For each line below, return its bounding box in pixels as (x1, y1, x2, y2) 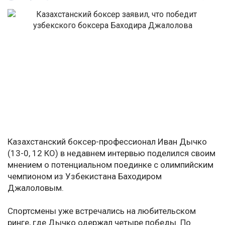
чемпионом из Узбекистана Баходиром (8, 171, 162, 182)
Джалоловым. (8, 183, 64, 193)
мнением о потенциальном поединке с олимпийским (8, 160, 213, 170)
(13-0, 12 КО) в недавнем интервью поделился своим (8, 148, 215, 159)
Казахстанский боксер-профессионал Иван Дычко (8, 137, 207, 147)
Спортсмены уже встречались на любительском (8, 206, 196, 216)
